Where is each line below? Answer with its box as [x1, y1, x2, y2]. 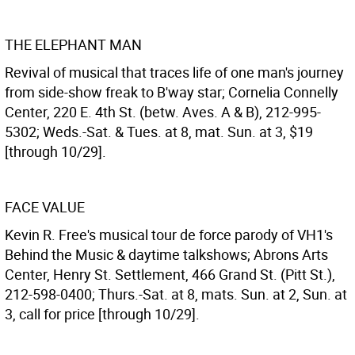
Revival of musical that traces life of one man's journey [5, 63, 344, 82]
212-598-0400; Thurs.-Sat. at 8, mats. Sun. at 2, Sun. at [5, 284, 347, 303]
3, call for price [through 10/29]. [5, 304, 200, 323]
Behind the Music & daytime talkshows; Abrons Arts [5, 245, 328, 264]
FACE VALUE [5, 197, 85, 216]
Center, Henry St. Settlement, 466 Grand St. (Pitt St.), [5, 265, 335, 284]
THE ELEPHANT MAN [5, 35, 142, 54]
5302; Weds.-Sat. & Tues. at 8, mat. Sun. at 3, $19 [5, 122, 313, 141]
